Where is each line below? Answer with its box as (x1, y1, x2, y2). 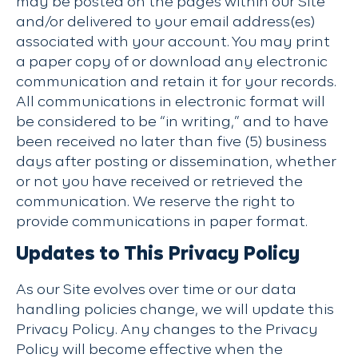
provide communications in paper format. (16, 215, 308, 229)
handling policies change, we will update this (16, 303, 334, 317)
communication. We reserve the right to (16, 195, 295, 209)
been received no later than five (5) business (16, 135, 327, 149)
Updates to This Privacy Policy (16, 245, 300, 264)
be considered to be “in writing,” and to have (16, 115, 328, 129)
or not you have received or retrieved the (16, 175, 303, 189)
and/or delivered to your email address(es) (16, 15, 315, 30)
